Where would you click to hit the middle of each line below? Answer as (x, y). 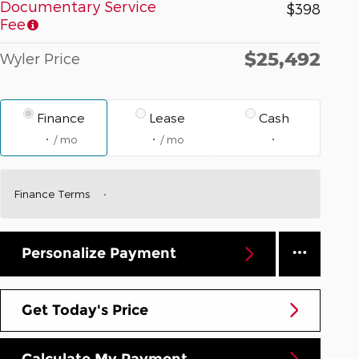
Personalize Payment (99, 254)
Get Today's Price (85, 310)
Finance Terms (52, 193)
